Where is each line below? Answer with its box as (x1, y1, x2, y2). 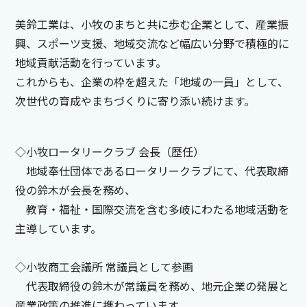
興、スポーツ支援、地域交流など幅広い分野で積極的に (14, 34, 289, 51)
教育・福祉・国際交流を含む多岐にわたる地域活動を (14, 200, 289, 217)
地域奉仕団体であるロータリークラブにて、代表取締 (14, 162, 288, 179)
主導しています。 (14, 219, 101, 236)
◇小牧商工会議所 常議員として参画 (14, 258, 193, 275)
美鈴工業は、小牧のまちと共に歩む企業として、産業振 (14, 15, 288, 32)
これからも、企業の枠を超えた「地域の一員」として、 (14, 73, 288, 90)
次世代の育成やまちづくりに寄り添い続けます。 (14, 92, 255, 109)
